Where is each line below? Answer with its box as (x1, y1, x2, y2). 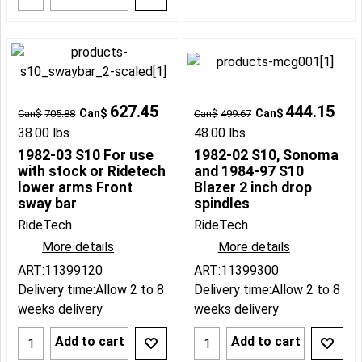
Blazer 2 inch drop (194, 179, 312, 196)
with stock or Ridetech (18, 163, 166, 180)
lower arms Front (18, 179, 133, 196)
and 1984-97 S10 (194, 163, 304, 180)
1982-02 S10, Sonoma (194, 147, 339, 164)
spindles (194, 196, 250, 213)
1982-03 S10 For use (18, 147, 154, 164)
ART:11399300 (194, 263, 279, 279)
